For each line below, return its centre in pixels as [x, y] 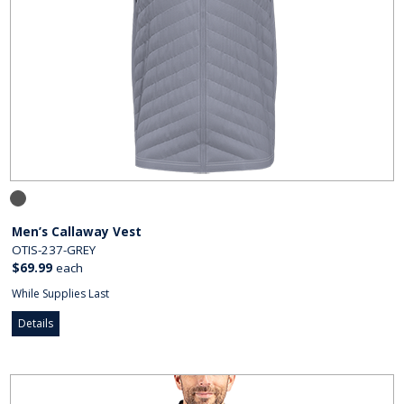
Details [36, 324]
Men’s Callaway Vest [77, 232]
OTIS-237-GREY [54, 250]
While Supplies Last [61, 294]
